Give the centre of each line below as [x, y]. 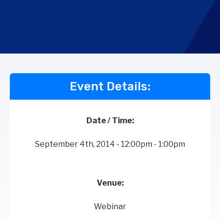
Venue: [110, 183]
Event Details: [110, 87]
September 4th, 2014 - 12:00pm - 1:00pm [110, 144]
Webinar [110, 207]
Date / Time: [110, 121]
